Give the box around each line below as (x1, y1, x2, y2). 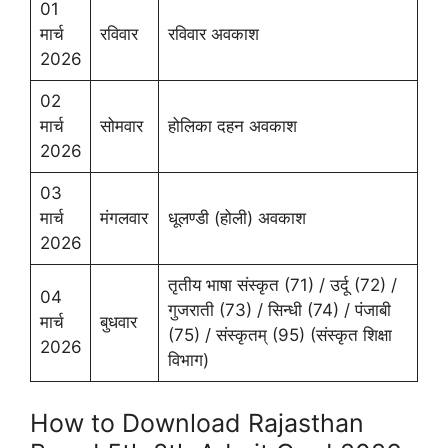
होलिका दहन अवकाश (167, 116, 297, 136)
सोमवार (99, 116, 143, 136)
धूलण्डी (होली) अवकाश (167, 208, 306, 228)
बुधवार (99, 312, 137, 332)
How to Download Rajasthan (30, 407, 364, 438)
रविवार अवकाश (167, 24, 259, 44)
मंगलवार (99, 208, 148, 228)
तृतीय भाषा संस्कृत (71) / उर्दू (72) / (167, 275, 397, 295)
